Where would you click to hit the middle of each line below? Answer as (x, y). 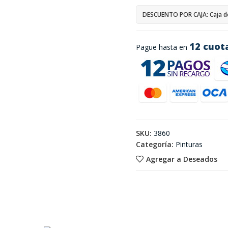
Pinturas (189, 145)
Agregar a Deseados (181, 159)
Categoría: (154, 145)
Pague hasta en (162, 47)
